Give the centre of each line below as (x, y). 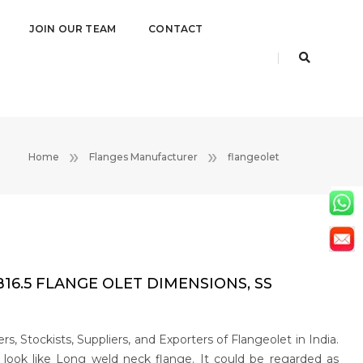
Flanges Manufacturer (143, 157)
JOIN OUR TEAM (73, 29)
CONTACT (176, 29)
